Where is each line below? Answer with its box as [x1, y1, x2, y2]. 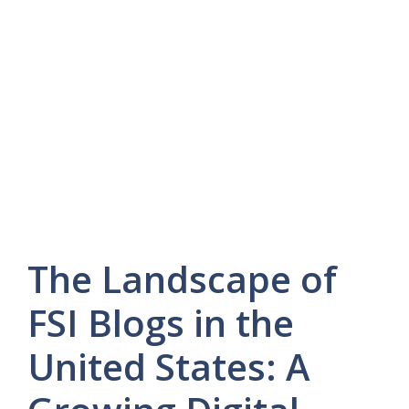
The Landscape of [27, 253, 337, 304]
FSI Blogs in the [27, 297, 294, 348]
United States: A [27, 341, 309, 392]
